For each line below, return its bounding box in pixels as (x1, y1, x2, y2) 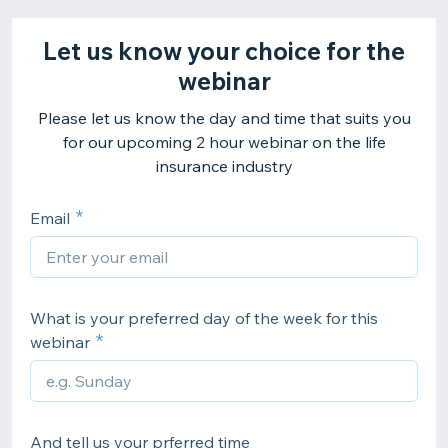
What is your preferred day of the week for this (30, 308, 378, 328)
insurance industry (155, 156, 293, 176)
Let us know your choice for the (43, 36, 405, 66)
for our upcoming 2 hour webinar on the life (62, 132, 386, 152)
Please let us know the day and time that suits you (37, 108, 411, 128)
